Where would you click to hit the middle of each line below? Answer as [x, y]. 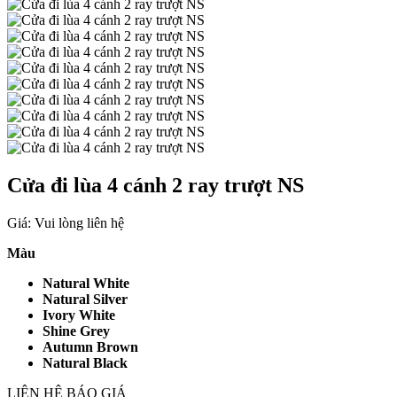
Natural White [86, 283]
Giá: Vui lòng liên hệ [66, 222]
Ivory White [79, 315]
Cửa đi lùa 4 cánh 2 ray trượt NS [156, 185]
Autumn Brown [90, 346]
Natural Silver [85, 299]
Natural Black [85, 362]
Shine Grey [76, 331]
